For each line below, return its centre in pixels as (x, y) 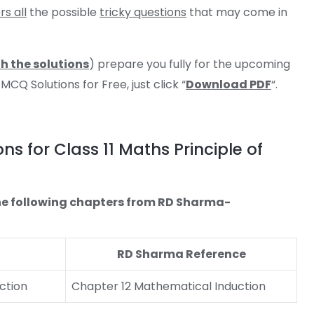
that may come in (237, 12)
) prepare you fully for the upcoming (190, 64)
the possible (63, 12)
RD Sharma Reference (181, 254)
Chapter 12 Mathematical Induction (169, 286)
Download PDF (228, 84)
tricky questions (143, 12)
